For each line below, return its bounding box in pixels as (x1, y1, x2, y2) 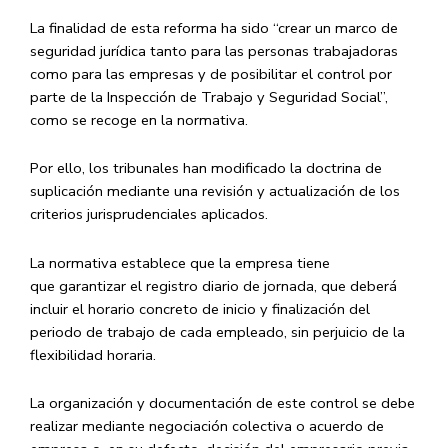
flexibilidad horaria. (30, 344, 156, 365)
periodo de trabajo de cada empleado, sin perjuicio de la (30, 321, 405, 342)
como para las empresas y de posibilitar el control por (30, 63, 392, 84)
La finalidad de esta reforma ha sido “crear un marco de (30, 17, 398, 38)
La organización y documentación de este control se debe (30, 393, 415, 414)
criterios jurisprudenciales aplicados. (30, 204, 268, 225)
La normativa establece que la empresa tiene (30, 252, 330, 273)
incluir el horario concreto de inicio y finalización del (30, 298, 370, 319)
